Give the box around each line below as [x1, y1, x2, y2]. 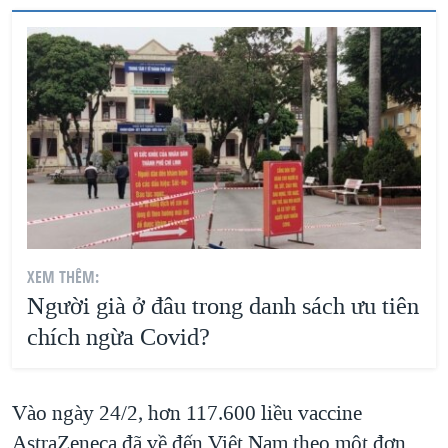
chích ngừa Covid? [27, 321, 210, 353]
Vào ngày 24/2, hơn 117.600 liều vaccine [12, 398, 362, 427]
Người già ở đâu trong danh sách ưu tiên [27, 290, 419, 322]
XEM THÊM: [27, 265, 99, 288]
